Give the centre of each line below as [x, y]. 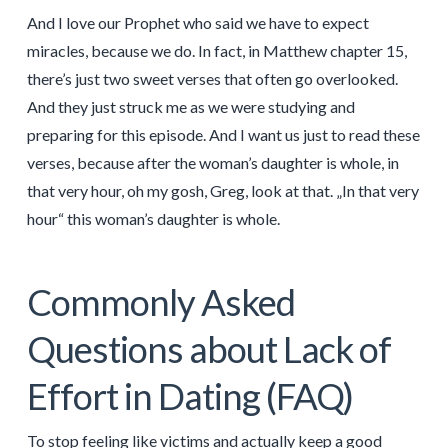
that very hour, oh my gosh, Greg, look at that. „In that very [222, 190]
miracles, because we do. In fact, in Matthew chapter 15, [216, 50]
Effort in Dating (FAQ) [190, 395]
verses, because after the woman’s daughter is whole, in [212, 162]
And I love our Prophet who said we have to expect [197, 22]
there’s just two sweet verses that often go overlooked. [212, 78]
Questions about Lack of [209, 348]
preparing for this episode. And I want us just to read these [223, 134]
